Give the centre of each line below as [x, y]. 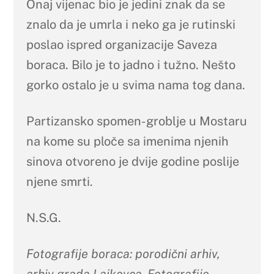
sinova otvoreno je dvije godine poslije [132, 161]
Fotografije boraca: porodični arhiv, [123, 254]
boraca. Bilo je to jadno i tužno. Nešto [131, 65]
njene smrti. [59, 181]
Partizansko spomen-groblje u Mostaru [136, 121]
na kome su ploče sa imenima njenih [127, 141]
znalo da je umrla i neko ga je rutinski [131, 24]
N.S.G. [43, 217]
